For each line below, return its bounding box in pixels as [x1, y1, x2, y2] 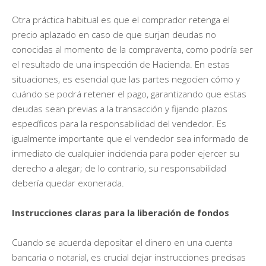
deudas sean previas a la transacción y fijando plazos [12, 103, 227, 115]
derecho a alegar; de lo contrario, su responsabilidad [12, 162, 226, 175]
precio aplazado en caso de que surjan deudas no [12, 28, 216, 41]
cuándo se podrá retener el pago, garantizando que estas [12, 88, 246, 100]
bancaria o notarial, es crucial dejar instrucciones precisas [12, 251, 246, 264]
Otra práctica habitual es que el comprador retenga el [12, 14, 230, 26]
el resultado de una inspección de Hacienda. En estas [12, 58, 230, 71]
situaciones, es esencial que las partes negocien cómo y [12, 73, 240, 85]
